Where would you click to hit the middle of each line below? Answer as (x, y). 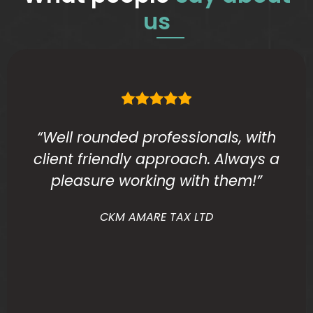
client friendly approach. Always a (156, 159)
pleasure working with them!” (156, 180)
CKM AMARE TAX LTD (156, 217)
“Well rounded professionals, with (156, 137)
